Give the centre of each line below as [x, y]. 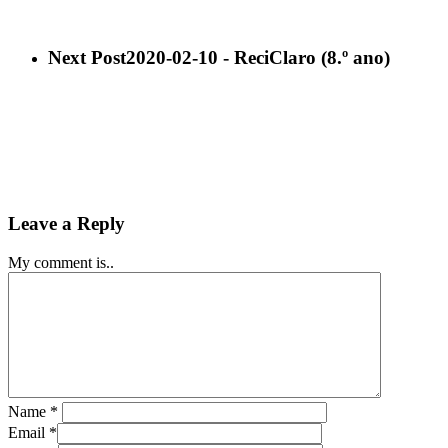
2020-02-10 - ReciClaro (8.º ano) [258, 57]
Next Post [87, 57]
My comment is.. [61, 262]
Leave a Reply [66, 224]
